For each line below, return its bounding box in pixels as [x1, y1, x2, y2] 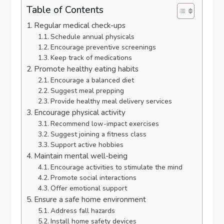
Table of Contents [26, 3, 104, 16]
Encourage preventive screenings [50, 42, 156, 52]
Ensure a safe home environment [34, 194, 146, 205]
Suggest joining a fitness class [50, 129, 146, 139]
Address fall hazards [50, 206, 115, 216]
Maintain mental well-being [34, 151, 128, 161]
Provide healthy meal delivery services [50, 96, 172, 106]
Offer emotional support [50, 183, 127, 193]
